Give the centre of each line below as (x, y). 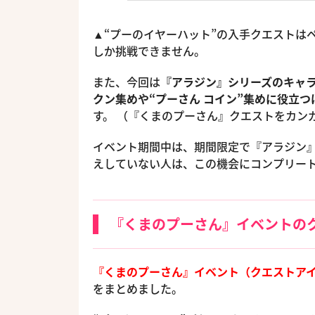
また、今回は (127, 82)
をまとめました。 (138, 288)
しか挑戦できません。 (149, 51)
